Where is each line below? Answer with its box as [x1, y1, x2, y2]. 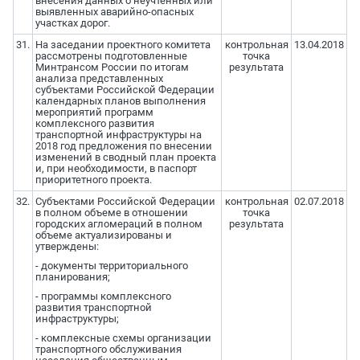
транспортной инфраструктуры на [35, 129, 202, 141]
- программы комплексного [35, 290, 171, 303]
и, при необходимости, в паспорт [35, 162, 197, 175]
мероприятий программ [35, 106, 153, 119]
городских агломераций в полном [35, 218, 202, 231]
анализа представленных [35, 72, 163, 85]
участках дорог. [35, 17, 110, 30]
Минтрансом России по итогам [35, 61, 189, 74]
